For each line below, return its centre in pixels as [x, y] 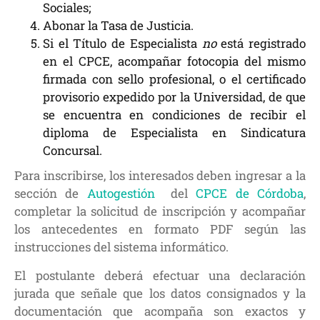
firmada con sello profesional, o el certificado [174, 79]
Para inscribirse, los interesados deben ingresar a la [160, 175]
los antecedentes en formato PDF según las [160, 229]
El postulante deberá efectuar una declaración [160, 275]
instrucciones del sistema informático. [121, 246]
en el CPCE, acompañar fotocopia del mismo [174, 61]
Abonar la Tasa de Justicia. [118, 25]
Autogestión [125, 193]
